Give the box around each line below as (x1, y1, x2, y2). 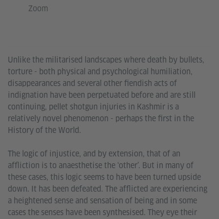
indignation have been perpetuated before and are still (8, 90, 196, 101)
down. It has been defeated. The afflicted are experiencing (8, 184, 207, 195)
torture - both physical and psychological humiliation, (8, 66, 193, 77)
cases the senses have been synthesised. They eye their (8, 207, 197, 218)
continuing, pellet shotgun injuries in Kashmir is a (8, 102, 179, 112)
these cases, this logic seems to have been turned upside (8, 172, 201, 183)
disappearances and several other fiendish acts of (8, 78, 177, 89)
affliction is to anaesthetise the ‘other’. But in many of (8, 160, 194, 171)
